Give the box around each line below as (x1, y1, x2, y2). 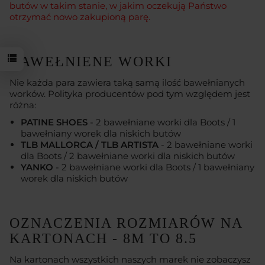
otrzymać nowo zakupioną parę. (9, 11, 150, 22)
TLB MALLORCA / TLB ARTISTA (21, 138, 159, 150)
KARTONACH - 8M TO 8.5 (9, 230, 197, 246)
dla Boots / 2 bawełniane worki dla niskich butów (21, 150, 235, 161)
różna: (9, 99, 36, 111)
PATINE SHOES (21, 116, 88, 128)
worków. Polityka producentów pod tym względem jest (9, 88, 250, 99)
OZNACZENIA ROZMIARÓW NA (9, 215, 243, 231)
